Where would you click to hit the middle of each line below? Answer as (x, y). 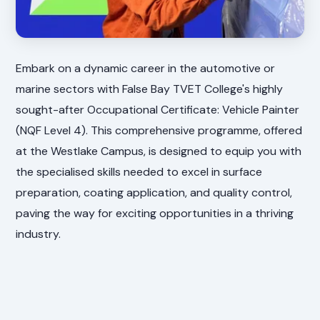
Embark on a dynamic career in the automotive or (146, 68)
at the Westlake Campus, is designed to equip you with (159, 151)
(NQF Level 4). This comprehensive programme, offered (159, 130)
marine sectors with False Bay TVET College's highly (150, 89)
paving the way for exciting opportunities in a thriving (155, 213)
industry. (39, 234)
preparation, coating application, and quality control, (154, 192)
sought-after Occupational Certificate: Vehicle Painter (158, 109)
